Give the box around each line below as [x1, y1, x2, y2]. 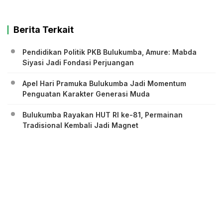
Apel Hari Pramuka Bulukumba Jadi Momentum [22, 79, 186, 88]
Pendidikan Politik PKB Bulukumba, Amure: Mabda [22, 48, 197, 57]
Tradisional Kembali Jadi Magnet [22, 121, 138, 130]
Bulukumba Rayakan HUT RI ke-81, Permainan [22, 111, 183, 119]
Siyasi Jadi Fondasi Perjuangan [22, 58, 134, 67]
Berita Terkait [13, 24, 74, 35]
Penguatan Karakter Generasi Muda [22, 90, 150, 99]
